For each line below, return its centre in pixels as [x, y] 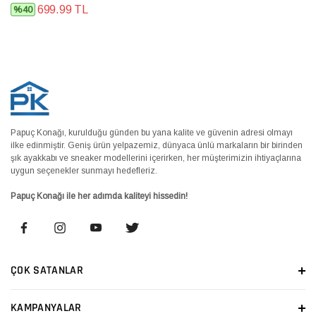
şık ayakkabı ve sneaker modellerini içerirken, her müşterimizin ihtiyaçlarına [156, 158]
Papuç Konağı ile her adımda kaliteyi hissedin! [99, 196]
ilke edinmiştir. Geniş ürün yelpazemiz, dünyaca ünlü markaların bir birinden [157, 145]
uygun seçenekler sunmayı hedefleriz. [84, 170]
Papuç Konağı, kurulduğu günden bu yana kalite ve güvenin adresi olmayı [152, 132]
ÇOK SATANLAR [47, 270]
